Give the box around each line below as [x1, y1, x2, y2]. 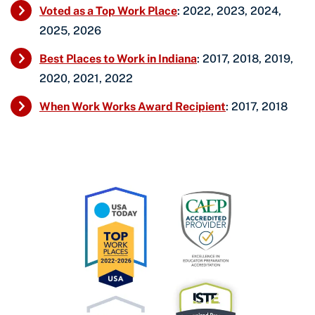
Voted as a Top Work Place [39, 4, 177, 18]
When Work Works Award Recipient [39, 99, 226, 113]
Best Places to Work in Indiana [39, 51, 197, 65]
